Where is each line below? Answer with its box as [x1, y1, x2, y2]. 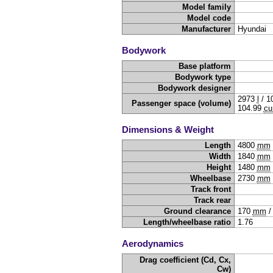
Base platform [179, 62, 232, 71]
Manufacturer [182, 24, 232, 34]
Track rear [194, 196, 232, 205]
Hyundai [237, 24, 266, 34]
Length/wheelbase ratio [143, 218, 232, 227]
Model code [187, 13, 232, 23]
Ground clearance [164, 207, 232, 216]
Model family [182, 2, 232, 12]
